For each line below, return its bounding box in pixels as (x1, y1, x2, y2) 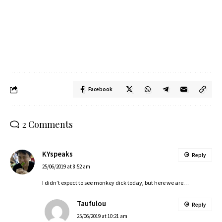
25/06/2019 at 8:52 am (42, 163, 90, 170)
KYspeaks (42, 150, 73, 159)
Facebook (88, 86, 112, 93)
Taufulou (77, 199, 106, 208)
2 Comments (22, 118, 73, 130)
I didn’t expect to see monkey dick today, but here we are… (42, 179, 189, 186)
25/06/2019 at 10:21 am (77, 213, 127, 220)
